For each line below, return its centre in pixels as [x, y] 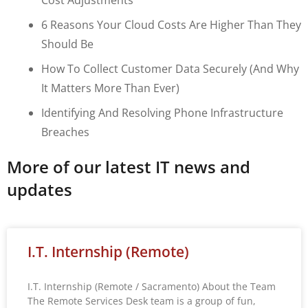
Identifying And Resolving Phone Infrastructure [162, 112]
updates [40, 189]
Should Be [67, 44]
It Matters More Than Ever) [110, 88]
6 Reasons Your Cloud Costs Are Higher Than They [171, 24]
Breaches [65, 132]
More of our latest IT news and [129, 166]
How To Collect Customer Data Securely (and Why [170, 68]
